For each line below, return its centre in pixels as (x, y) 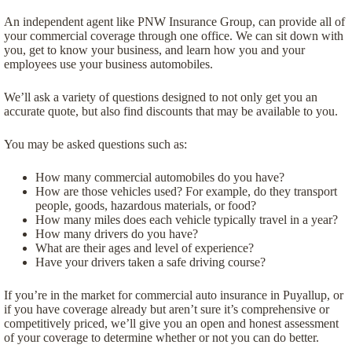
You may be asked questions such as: (95, 144)
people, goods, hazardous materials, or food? (146, 205)
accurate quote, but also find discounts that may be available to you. (171, 111)
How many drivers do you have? (117, 233)
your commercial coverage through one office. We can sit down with (174, 35)
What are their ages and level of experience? (145, 247)
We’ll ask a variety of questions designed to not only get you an (161, 97)
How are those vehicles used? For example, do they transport (186, 191)
